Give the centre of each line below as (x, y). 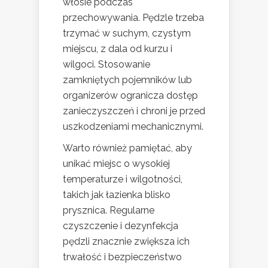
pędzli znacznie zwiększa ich (126, 241)
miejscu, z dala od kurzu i (118, 49)
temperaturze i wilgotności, (123, 179)
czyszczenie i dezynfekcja (121, 226)
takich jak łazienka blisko (117, 195)
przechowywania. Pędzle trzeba (133, 18)
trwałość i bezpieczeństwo (122, 257)
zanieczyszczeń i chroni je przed (134, 111)
